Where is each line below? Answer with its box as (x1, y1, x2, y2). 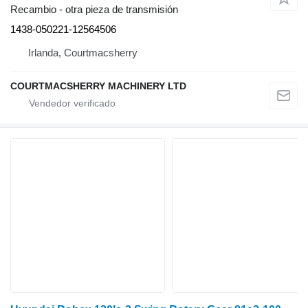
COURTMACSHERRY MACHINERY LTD (10, 80, 186, 92)
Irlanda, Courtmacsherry (28, 47, 137, 59)
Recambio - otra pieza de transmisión (10, 3, 178, 16)
